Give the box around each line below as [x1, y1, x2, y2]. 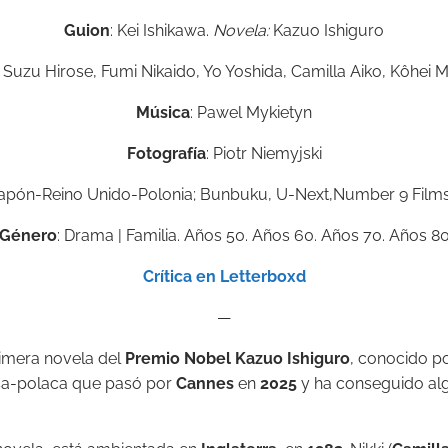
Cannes [176, 374, 234, 394]
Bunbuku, [199, 185, 272, 205]
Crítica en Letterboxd [142, 267, 306, 287]
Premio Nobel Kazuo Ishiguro [125, 349, 350, 369]
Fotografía [126, 144, 206, 164]
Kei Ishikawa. [117, 21, 213, 41]
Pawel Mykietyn [197, 103, 312, 123]
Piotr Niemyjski [212, 144, 322, 164]
